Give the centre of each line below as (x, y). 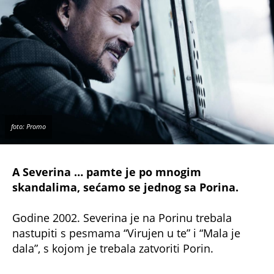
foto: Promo (28, 127)
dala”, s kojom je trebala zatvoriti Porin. (113, 248)
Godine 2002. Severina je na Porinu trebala (122, 217)
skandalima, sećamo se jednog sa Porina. (125, 187)
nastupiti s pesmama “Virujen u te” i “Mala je (126, 233)
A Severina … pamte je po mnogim (107, 172)
